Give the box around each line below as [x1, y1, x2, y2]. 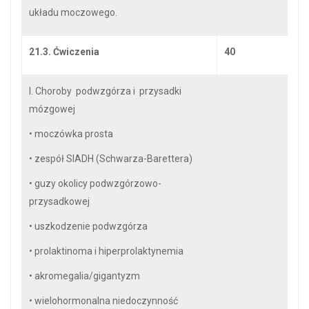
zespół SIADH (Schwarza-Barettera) [34, 153, 192, 164]
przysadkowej [29, 196, 90, 207]
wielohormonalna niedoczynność [34, 295, 178, 306]
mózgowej [29, 103, 75, 114]
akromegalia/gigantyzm [34, 270, 140, 281]
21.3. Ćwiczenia [29, 46, 99, 57]
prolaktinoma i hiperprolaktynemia [34, 246, 183, 257]
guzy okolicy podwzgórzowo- [34, 178, 161, 189]
